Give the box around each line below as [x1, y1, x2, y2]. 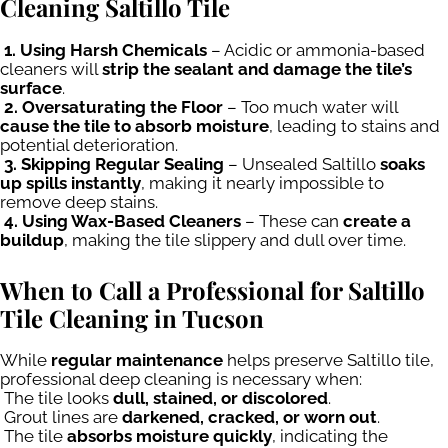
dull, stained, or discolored [113, 388, 328, 409]
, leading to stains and [269, 116, 440, 136]
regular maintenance [51, 350, 223, 371]
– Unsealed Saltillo [224, 154, 380, 174]
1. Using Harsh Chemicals [4, 40, 207, 60]
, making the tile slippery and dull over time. [64, 230, 406, 250]
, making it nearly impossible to [141, 173, 384, 193]
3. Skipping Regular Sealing [4, 154, 224, 174]
